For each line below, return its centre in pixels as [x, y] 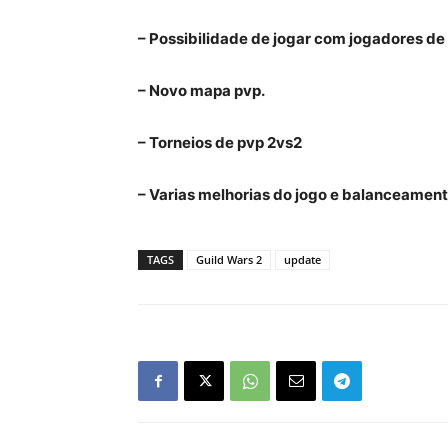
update [302, 259]
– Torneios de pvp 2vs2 [220, 142]
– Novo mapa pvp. [201, 90]
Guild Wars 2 [229, 259]
